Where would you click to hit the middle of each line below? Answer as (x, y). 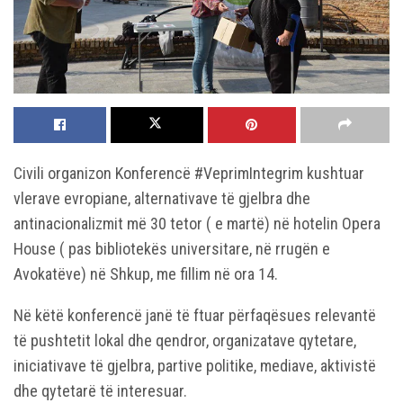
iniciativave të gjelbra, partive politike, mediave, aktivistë (195, 366)
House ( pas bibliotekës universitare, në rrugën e (172, 249)
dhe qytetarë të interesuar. (100, 391)
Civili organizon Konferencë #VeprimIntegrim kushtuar (189, 174)
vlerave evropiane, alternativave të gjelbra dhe (162, 199)
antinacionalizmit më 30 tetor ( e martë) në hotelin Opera (197, 224)
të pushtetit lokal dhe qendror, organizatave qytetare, (185, 341)
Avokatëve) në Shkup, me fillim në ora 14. (146, 274)
